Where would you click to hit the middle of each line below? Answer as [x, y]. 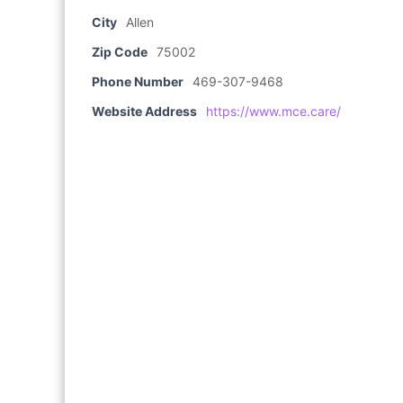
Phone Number [138, 81]
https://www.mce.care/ [273, 111]
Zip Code [120, 52]
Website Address [144, 111]
